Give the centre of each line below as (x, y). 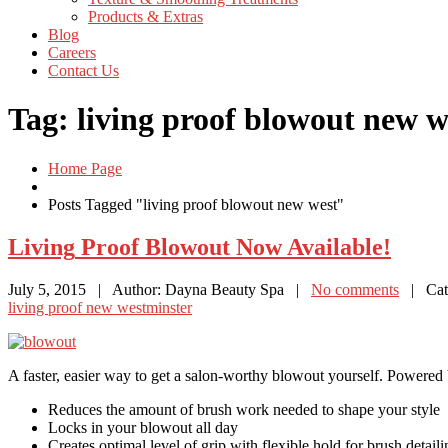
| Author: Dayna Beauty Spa (185, 289)
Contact (72, 70)
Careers (72, 52)
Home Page (85, 168)
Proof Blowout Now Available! (233, 246)
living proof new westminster (100, 307)
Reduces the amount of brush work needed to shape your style (244, 409)
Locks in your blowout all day (143, 427)
